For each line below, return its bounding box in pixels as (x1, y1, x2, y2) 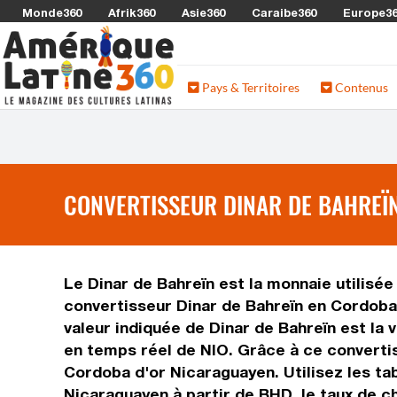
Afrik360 (108, 5, 155, 19)
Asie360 (182, 5, 225, 19)
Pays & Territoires (199, 80, 300, 95)
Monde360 (22, 5, 82, 19)
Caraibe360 (252, 5, 316, 19)
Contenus (332, 80, 388, 95)
